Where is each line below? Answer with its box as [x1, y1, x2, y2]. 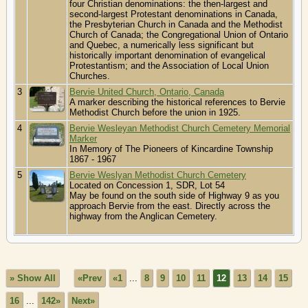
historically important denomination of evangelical [69, 50, 265, 61]
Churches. [69, 71, 113, 82]
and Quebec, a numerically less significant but [69, 40, 254, 51]
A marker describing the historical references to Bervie [69, 97, 285, 108]
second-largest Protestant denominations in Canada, [69, 9, 278, 20]
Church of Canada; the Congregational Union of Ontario [69, 30, 288, 41]
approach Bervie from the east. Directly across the [69, 201, 270, 212]
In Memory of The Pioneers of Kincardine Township [69, 144, 273, 155]
